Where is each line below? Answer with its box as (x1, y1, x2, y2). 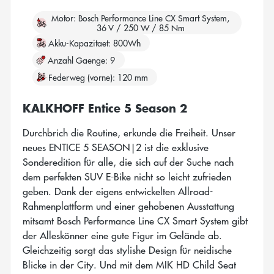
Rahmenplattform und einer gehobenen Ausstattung (23, 198, 234, 213)
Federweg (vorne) (48, 70, 113, 83)
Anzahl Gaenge (48, 53, 106, 66)
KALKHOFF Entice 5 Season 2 (23, 99, 187, 116)
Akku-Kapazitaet (48, 36, 108, 49)
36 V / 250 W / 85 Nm (96, 21, 185, 34)
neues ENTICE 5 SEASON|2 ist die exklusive (23, 139, 209, 154)
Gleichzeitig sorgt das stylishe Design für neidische (23, 242, 232, 257)
